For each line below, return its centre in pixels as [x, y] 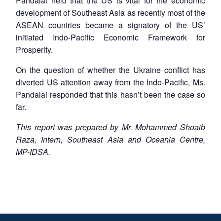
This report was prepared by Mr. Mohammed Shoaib [110, 127]
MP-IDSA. [33, 151]
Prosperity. [34, 49]
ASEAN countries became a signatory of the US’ [110, 25]
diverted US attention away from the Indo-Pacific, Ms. [110, 82]
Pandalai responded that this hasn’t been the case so [110, 94]
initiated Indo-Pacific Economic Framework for [110, 37]
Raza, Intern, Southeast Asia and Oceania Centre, [110, 139]
